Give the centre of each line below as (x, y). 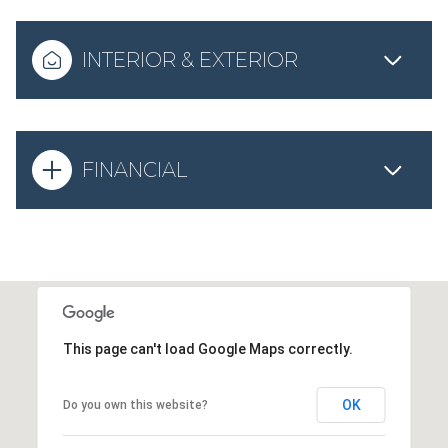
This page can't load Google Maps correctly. (207, 349)
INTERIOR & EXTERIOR (190, 60)
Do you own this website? (135, 405)
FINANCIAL (134, 170)
